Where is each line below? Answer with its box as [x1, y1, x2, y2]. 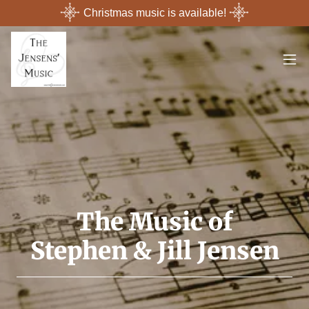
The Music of [77, 206, 232, 237]
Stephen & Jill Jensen [30, 235, 279, 266]
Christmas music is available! [83, 7, 226, 19]
